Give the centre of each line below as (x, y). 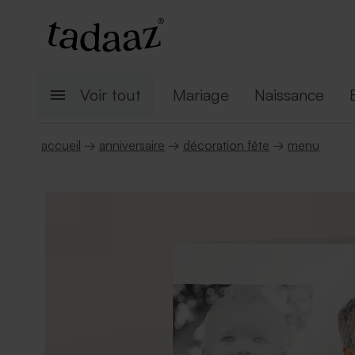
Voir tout (111, 95)
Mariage (201, 95)
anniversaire (132, 145)
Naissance (289, 95)
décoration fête (226, 145)
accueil (61, 145)
